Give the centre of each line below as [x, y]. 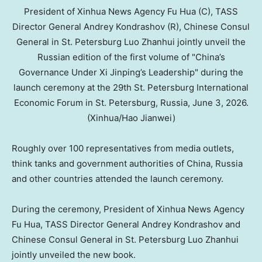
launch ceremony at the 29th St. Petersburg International [131, 88]
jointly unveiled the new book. [74, 255]
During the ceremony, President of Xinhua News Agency [128, 209]
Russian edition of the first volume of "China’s [131, 57]
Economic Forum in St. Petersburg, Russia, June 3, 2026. [131, 103]
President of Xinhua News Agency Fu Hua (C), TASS [131, 12]
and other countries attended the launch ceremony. [118, 179]
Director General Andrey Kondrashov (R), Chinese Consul [131, 27]
